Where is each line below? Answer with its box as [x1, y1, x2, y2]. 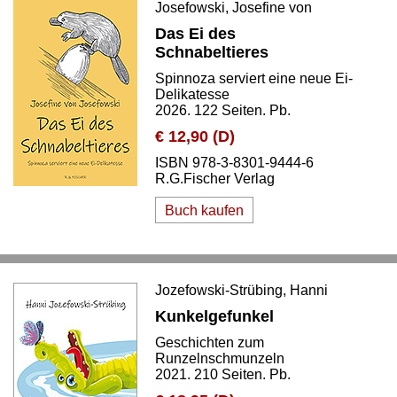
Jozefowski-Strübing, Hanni [155, 283, 328, 298]
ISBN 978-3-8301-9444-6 [155, 155, 314, 170]
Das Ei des [155, 25, 236, 43]
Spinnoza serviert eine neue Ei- [155, 71, 353, 86]
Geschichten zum [155, 335, 264, 350]
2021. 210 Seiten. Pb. [155, 367, 291, 382]
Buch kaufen [165, 203, 244, 218]
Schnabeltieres [155, 43, 269, 61]
